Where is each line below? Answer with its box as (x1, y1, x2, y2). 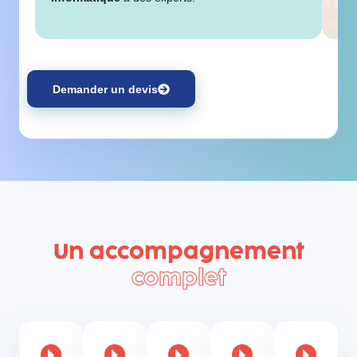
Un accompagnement (53, 237, 304, 265)
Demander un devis (53, 82, 159, 96)
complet (131, 264, 226, 291)
